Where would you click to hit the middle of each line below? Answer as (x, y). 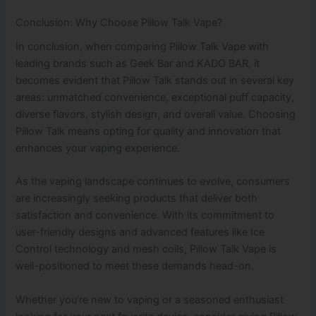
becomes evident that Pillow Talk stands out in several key (155, 80)
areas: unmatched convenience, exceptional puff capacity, (155, 97)
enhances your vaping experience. (98, 148)
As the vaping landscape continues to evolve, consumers (153, 182)
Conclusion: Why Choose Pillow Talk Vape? (119, 22)
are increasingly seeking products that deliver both (137, 199)
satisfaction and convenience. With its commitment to (145, 215)
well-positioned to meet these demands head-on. (135, 266)
